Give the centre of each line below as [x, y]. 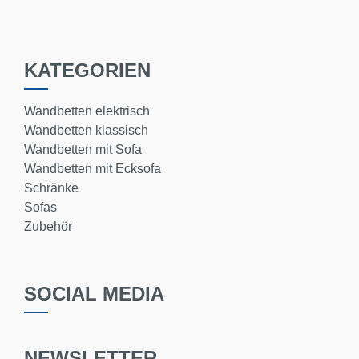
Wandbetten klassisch [86, 130]
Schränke [51, 188]
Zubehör [48, 226]
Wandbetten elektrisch [87, 111]
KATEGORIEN [87, 70]
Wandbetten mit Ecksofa [93, 169]
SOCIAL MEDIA [94, 294]
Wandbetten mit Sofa [83, 149]
